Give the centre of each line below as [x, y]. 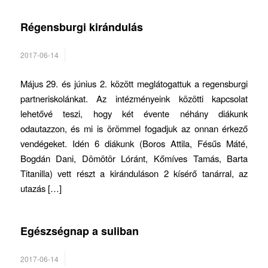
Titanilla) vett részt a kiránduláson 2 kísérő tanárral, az [134, 173]
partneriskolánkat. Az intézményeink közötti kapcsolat [134, 99]
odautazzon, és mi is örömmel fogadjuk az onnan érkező [134, 129]
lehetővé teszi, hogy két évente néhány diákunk [134, 114]
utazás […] [41, 188]
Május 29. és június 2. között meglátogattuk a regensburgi [134, 84]
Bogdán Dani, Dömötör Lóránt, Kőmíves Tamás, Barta [134, 159]
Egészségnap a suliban [79, 231]
